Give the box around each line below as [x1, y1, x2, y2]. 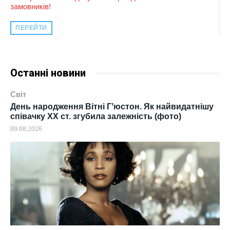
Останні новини [10, 67, 86, 80]
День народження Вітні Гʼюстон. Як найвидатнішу [10, 102, 214, 111]
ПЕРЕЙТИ [15, 24, 47, 32]
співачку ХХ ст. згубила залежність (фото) [10, 112, 181, 121]
